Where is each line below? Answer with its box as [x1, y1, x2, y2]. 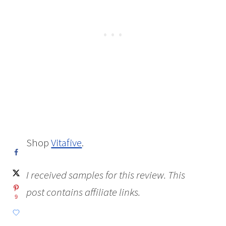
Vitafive [51, 135, 82, 149]
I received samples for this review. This [26, 167, 186, 182]
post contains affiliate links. [26, 185, 143, 199]
